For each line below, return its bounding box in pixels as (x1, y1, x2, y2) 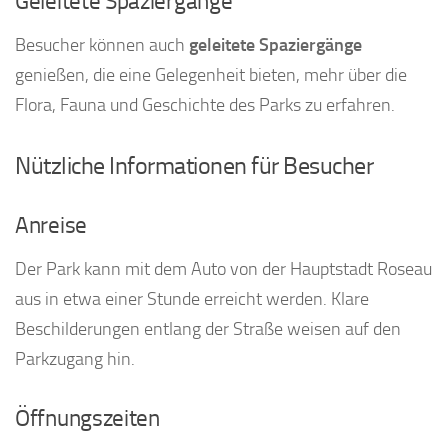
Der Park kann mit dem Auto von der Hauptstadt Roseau (15, 258, 432, 281)
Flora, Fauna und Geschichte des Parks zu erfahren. (15, 94, 395, 117)
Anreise (15, 212, 87, 240)
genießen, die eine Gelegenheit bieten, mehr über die (15, 64, 407, 87)
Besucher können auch (15, 34, 189, 57)
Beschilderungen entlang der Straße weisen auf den (15, 318, 401, 341)
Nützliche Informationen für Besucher (15, 151, 373, 181)
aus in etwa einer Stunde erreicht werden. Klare (15, 288, 369, 311)
